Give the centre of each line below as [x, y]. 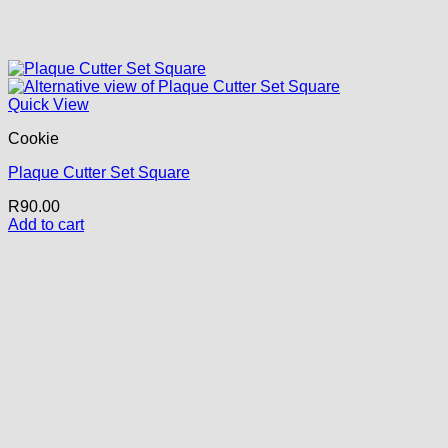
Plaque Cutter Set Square [99, 172]
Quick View [48, 104]
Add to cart [46, 224]
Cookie [33, 138]
